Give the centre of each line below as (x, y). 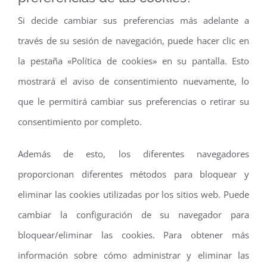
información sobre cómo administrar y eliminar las (133, 255)
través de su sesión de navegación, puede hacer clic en (133, 40)
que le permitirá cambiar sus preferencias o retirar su (133, 101)
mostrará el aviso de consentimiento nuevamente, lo (133, 81)
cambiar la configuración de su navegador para (133, 214)
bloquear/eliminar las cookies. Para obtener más (133, 235)
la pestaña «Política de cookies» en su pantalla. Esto (133, 60)
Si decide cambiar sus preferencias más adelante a (133, 20)
